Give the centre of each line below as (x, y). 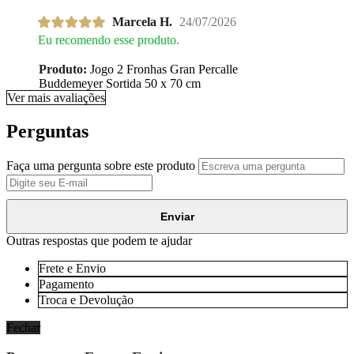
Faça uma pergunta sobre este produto (101, 165)
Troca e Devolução (86, 299)
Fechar (23, 327)
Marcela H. (142, 21)
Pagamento (66, 284)
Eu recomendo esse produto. (109, 40)
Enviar (177, 216)
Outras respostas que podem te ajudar (99, 240)
